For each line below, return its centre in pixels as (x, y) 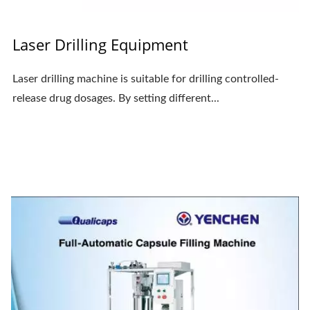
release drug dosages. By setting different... (116, 99)
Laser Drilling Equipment (100, 45)
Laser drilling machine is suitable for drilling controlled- (146, 79)
